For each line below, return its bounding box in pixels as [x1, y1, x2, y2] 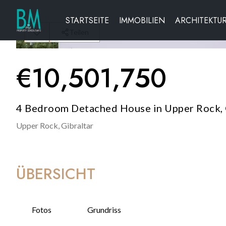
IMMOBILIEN [119, 14, 165, 26]
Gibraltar [61, 121, 93, 130]
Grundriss [87, 205, 121, 214]
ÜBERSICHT [16, 163, 95, 185]
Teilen [69, 28, 89, 36]
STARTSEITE [66, 14, 109, 26]
